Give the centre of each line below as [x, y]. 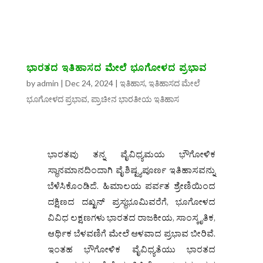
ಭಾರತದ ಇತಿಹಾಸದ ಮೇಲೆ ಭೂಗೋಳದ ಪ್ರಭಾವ [116, 69]
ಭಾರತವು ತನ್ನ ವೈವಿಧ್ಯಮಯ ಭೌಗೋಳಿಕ [131, 157]
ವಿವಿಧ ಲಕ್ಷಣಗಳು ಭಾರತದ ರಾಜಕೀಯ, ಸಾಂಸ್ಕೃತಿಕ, [131, 220]
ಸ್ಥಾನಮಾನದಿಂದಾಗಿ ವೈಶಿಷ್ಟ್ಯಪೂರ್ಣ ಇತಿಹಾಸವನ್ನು [131, 173]
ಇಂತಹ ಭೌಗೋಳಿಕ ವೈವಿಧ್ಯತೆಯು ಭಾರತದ [131, 252]
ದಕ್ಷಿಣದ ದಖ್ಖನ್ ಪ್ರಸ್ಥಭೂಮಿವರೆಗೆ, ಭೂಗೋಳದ [131, 204]
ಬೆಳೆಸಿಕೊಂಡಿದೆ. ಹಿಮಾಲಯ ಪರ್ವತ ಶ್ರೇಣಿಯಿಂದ [131, 188]
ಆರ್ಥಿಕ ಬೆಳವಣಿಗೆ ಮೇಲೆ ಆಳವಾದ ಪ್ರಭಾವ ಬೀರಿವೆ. [131, 236]
